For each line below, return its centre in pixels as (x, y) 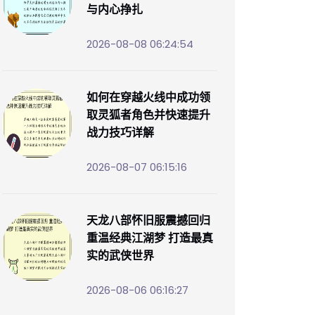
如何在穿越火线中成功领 (148, 97)
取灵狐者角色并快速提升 (148, 115)
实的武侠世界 (120, 255)
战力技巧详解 (120, 132)
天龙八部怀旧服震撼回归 (148, 220)
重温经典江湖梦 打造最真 (150, 238)
